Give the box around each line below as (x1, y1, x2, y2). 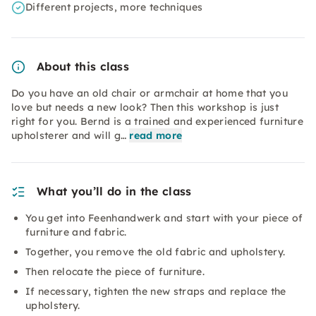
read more (129, 129, 183, 142)
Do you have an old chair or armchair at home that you (11, 87, 288, 99)
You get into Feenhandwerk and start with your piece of (25, 212, 303, 224)
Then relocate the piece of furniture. (25, 265, 205, 278)
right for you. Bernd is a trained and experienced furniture (11, 115, 303, 128)
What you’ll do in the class (37, 184, 192, 198)
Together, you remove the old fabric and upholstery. (25, 245, 286, 258)
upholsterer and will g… (11, 129, 127, 142)
